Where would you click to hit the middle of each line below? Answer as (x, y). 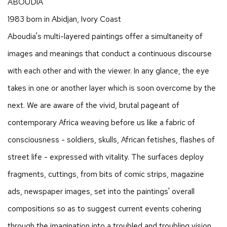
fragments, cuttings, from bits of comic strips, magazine (106, 174)
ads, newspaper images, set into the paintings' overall (101, 191)
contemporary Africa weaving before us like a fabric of (101, 122)
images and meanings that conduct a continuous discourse (110, 53)
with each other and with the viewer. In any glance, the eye (108, 70)
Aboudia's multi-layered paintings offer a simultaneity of (105, 36)
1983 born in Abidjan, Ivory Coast (64, 19)
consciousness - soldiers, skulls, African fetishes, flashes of (111, 139)
